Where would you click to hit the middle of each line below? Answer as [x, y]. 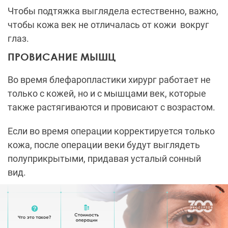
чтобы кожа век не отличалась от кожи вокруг [108, 24]
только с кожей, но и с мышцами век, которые [107, 93]
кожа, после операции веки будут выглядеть [104, 145]
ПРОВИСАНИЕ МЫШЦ [62, 56]
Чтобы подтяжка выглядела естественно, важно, [113, 11]
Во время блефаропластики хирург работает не [109, 79]
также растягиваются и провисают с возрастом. [111, 107]
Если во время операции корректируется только [111, 131]
